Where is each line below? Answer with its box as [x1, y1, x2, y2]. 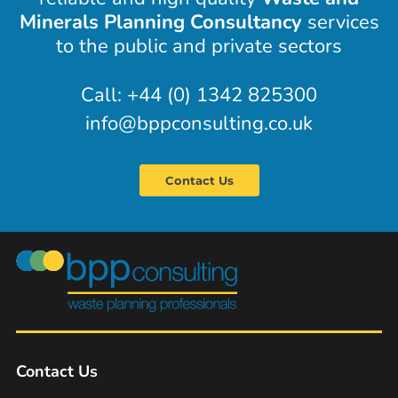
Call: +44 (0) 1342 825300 [81, 82, 317, 109]
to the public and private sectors [56, 33, 342, 60]
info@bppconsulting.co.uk [85, 110, 313, 138]
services [301, 9, 379, 36]
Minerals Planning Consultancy [19, 9, 302, 36]
